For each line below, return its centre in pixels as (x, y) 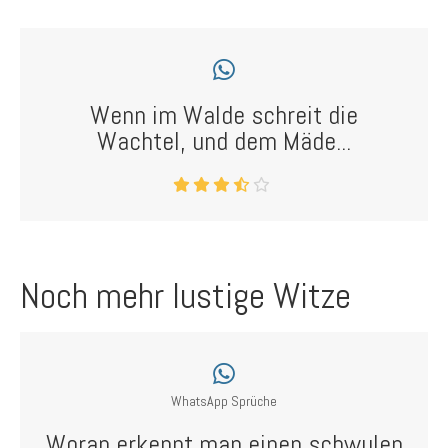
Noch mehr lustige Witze (185, 296)
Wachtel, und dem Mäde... (224, 141)
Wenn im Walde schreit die (224, 115)
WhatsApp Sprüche (224, 401)
